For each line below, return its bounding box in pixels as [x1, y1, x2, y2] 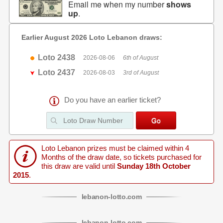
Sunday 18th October [114, 162, 191, 170]
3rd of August [123, 69, 159, 76]
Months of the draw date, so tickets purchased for [41, 153, 202, 161]
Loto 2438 [38, 53, 76, 62]
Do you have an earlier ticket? [64, 96, 161, 104]
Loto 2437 [38, 68, 76, 77]
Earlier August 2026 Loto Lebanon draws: [21, 33, 162, 41]
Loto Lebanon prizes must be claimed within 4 [41, 144, 189, 152]
